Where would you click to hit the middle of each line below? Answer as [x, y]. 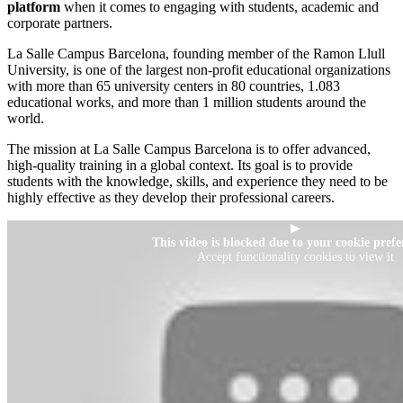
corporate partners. [60, 22]
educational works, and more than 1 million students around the [187, 102]
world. [26, 118]
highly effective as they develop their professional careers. [173, 197]
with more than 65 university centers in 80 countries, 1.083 [174, 85]
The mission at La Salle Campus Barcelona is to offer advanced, [189, 148]
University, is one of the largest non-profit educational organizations [199, 69]
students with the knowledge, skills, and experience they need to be [197, 181]
